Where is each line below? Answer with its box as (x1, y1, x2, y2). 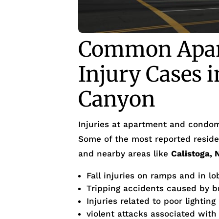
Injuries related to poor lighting (87, 196, 216, 206)
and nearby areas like (78, 149, 172, 159)
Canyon (78, 86, 156, 113)
